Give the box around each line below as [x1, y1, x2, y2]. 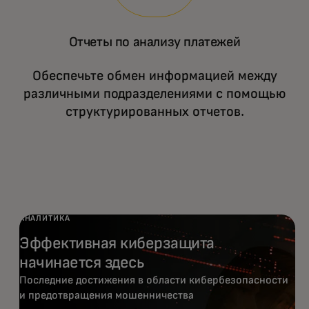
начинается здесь [19, 255, 145, 272]
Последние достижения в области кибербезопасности [19, 275, 288, 286]
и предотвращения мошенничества [19, 290, 194, 301]
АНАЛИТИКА [19, 215, 70, 223]
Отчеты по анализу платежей [68, 35, 241, 50]
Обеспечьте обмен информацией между [32, 69, 277, 83]
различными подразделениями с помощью [23, 87, 286, 101]
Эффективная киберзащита [19, 235, 215, 252]
